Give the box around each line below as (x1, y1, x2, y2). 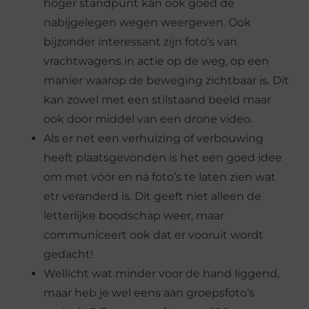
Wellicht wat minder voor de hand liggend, (43, 266, 280, 280)
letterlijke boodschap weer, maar (43, 208, 225, 222)
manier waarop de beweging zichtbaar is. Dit (43, 73, 290, 87)
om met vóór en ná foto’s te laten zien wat (43, 170, 277, 183)
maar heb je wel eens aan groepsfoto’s (43, 286, 255, 299)
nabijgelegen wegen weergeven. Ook (43, 15, 252, 29)
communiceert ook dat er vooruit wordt (43, 228, 264, 241)
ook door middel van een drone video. (43, 112, 253, 126)
